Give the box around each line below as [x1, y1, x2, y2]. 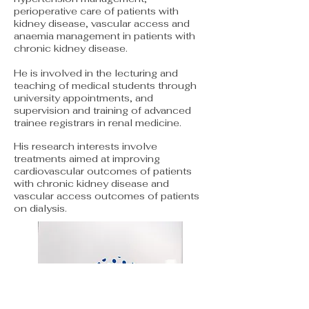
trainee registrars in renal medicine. [14, 117, 181, 129]
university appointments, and [14, 92, 153, 104]
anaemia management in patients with [14, 30, 195, 42]
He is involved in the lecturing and [14, 67, 178, 79]
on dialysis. [14, 202, 67, 215]
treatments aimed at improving [14, 152, 160, 165]
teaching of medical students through [14, 79, 197, 92]
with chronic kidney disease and [14, 177, 169, 190]
